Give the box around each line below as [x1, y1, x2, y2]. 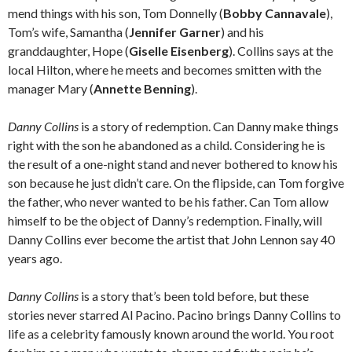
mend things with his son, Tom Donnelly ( [8, 5, 223, 20]
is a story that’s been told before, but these [79, 288, 309, 303]
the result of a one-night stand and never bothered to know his [8, 156, 338, 171]
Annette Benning [93, 81, 191, 96]
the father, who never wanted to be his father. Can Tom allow [8, 194, 328, 209]
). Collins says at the [229, 43, 333, 58]
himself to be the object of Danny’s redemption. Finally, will [8, 213, 322, 228]
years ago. [8, 251, 62, 266]
